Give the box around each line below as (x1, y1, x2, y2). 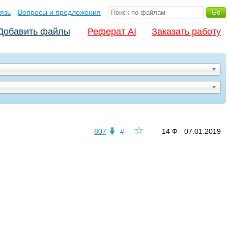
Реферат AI (88, 26, 136, 37)
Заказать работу (152, 26, 221, 37)
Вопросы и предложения (18, 8, 101, 16)
